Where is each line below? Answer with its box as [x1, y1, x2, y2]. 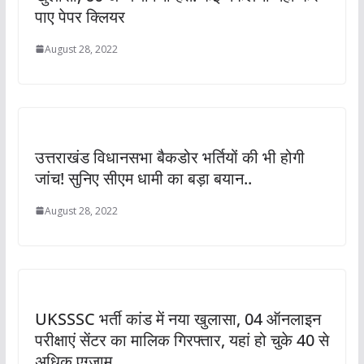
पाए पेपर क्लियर [34, 5, 125, 28]
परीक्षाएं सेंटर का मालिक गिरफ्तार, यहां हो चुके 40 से [34, 328, 329, 351]
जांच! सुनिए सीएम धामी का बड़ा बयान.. [34, 167, 252, 189]
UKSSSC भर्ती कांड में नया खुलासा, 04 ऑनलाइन [34, 307, 321, 330]
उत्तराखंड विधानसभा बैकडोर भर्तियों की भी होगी [34, 145, 305, 168]
